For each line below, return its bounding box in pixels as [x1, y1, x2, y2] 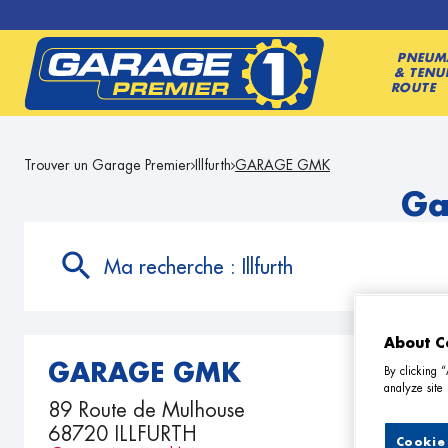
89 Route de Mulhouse [48, 400, 245, 420]
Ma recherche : [104, 256, 242, 277]
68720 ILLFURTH [48, 424, 197, 444]
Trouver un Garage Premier [24, 158, 191, 172]
